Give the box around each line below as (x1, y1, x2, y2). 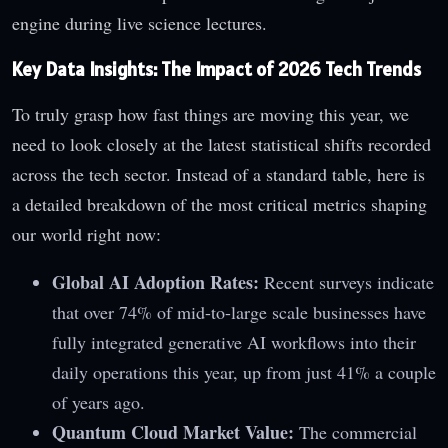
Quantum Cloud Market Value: (52, 419, 294, 446)
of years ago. (52, 390, 145, 415)
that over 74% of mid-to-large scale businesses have (52, 300, 426, 325)
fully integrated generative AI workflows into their (52, 330, 416, 355)
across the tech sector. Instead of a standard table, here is (12, 162, 425, 187)
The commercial (294, 420, 417, 445)
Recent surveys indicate (259, 270, 434, 295)
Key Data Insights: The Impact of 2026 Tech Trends (12, 56, 421, 81)
